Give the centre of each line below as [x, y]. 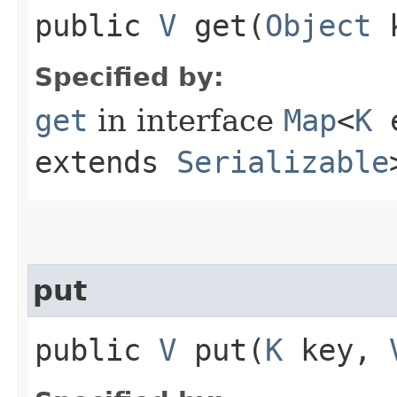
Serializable [283, 162]
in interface [186, 120]
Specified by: [129, 77]
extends [105, 162]
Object [318, 25]
